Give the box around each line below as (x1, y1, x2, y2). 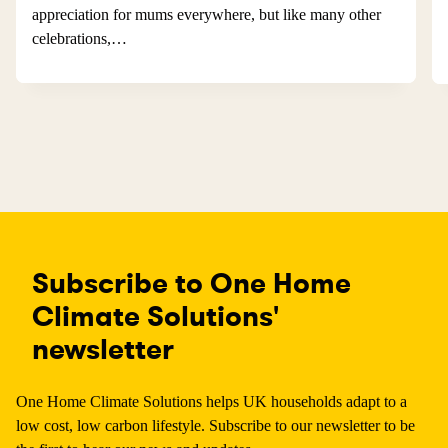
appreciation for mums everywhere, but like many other (32, 6, 381, 24)
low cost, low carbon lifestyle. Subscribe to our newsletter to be (16, 417, 415, 435)
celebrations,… (32, 30, 127, 48)
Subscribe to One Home (32, 264, 351, 304)
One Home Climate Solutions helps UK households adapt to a (16, 393, 407, 411)
